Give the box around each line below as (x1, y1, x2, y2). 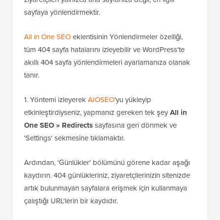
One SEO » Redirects (24, 162, 93, 173)
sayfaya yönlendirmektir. (24, 49, 100, 60)
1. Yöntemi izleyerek (24, 137, 88, 148)
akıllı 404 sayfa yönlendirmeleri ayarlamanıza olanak (24, 99, 190, 110)
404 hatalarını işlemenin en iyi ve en (24, 24, 139, 35)
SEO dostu (139, 24, 173, 35)
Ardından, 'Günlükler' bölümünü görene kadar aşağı (24, 199, 190, 211)
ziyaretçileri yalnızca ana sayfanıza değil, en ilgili (24, 36, 174, 48)
